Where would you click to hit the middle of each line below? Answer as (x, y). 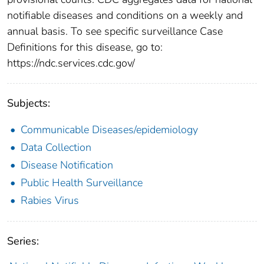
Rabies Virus (50, 200)
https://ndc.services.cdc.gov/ (71, 63)
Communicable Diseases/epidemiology (109, 129)
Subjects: (29, 103)
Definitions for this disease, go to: (85, 47)
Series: (23, 241)
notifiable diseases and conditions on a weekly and (125, 15)
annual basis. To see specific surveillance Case (115, 31)
